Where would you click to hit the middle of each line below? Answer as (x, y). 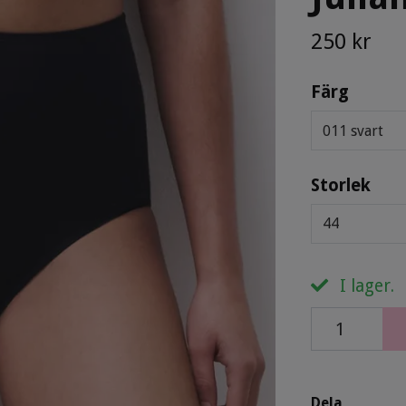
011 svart (353, 130)
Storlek (340, 185)
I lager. (364, 285)
